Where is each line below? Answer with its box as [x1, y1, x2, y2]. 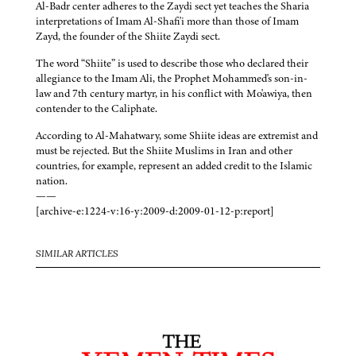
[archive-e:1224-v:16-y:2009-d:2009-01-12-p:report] [36, 203, 274, 219]
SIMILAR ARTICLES [36, 250, 118, 260]
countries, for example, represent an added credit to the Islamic [36, 158, 312, 174]
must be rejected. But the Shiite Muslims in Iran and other [36, 143, 292, 159]
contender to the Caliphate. [36, 101, 157, 117]
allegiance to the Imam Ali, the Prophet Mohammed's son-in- [36, 71, 308, 87]
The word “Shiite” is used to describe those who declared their [36, 56, 308, 72]
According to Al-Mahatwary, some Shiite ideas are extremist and [36, 128, 318, 144]
